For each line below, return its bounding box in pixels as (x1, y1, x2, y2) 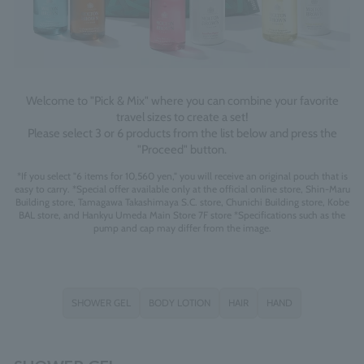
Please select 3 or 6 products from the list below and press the (27, 125, 337, 141)
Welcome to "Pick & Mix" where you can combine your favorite (25, 93, 339, 108)
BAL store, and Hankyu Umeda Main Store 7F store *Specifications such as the (19, 208, 345, 221)
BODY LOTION (149, 296, 210, 309)
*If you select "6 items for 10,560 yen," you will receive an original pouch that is (16, 169, 348, 182)
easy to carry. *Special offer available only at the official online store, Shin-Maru (14, 182, 350, 195)
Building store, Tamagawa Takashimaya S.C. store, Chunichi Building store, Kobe (15, 195, 349, 208)
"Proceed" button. (137, 141, 227, 157)
